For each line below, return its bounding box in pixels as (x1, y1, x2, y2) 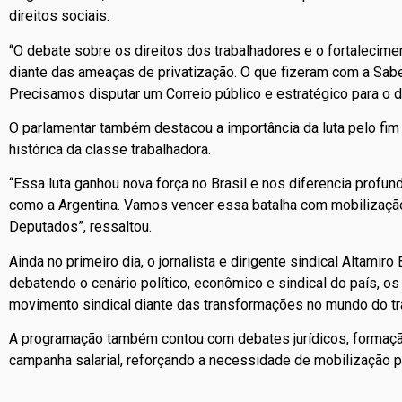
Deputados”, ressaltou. (9, 218, 152, 236)
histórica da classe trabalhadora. (9, 141, 211, 159)
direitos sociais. (9, 7, 109, 25)
